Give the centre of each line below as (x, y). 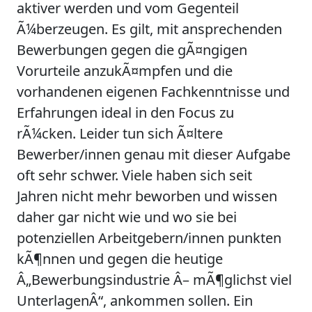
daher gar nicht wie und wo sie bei (127, 217)
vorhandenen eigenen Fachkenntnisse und (153, 92)
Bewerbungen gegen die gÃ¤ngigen (132, 50)
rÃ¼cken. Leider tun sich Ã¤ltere (120, 133)
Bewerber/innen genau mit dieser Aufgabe (154, 154)
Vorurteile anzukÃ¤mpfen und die (125, 71)
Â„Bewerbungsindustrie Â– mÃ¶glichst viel (154, 280)
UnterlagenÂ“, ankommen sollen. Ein (135, 301)
